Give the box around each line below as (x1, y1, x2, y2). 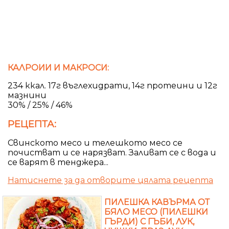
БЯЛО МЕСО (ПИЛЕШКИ (104, 207, 208, 217)
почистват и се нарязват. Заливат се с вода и (8, 147, 216, 157)
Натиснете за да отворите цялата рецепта (8, 175, 213, 185)
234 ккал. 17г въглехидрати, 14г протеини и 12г (8, 80, 217, 90)
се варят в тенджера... (8, 157, 108, 167)
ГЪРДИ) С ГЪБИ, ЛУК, (104, 216, 194, 226)
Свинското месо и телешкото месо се (8, 138, 182, 148)
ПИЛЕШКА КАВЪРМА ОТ (104, 197, 210, 207)
